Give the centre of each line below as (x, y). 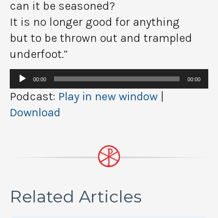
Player (20, 87)
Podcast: (34, 96)
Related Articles (76, 196)
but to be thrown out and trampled (101, 38)
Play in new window (108, 96)
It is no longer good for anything (95, 22)
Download (35, 112)
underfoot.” (39, 54)
